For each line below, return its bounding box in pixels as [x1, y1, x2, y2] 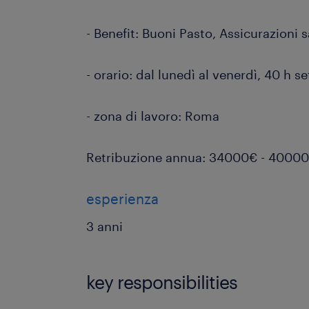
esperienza [86, 190, 159, 207]
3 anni [86, 219, 123, 234]
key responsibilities [86, 271, 238, 292]
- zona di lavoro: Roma [86, 108, 220, 123]
